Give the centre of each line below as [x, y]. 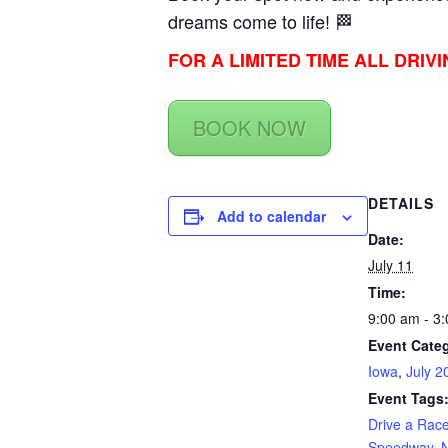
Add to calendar [271, 216]
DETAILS [401, 203]
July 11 [390, 265]
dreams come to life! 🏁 [260, 20]
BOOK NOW [249, 127]
